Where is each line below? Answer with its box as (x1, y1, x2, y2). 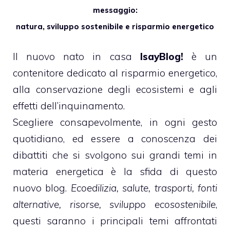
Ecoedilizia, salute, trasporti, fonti (70, 182, 218, 194)
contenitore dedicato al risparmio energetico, (13, 67, 217, 79)
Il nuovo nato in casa (13, 50, 140, 63)
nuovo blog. (13, 182, 71, 194)
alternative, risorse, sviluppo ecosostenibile (13, 198, 216, 210)
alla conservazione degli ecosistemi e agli (13, 83, 217, 95)
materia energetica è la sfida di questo (13, 165, 217, 178)
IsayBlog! (140, 50, 183, 63)
